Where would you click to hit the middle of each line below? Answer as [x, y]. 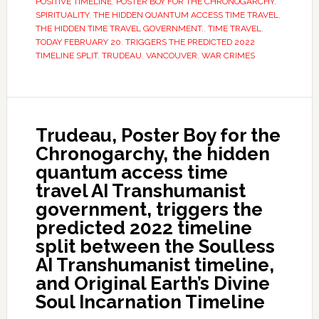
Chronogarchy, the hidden [152, 154]
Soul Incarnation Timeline [150, 302]
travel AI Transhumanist [140, 191]
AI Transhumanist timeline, [155, 265]
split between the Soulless [155, 246]
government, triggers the [149, 209]
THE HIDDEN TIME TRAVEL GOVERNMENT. [119, 28]
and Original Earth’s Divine [152, 283]
